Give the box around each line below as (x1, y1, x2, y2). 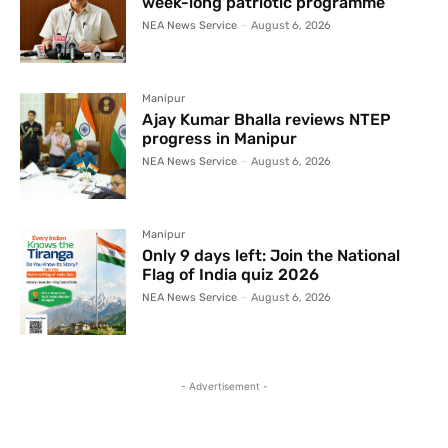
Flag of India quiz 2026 (142, 265, 320, 285)
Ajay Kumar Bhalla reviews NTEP (142, 110, 392, 130)
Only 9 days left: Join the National (142, 246, 401, 266)
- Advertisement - (180, 380, 268, 393)
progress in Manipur (142, 129, 298, 149)
